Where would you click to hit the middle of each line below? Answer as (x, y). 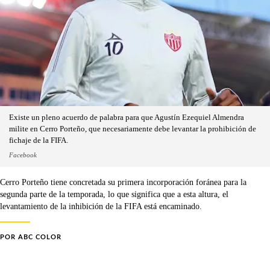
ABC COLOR (40, 237)
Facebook (23, 155)
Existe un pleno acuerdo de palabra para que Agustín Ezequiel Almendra (127, 117)
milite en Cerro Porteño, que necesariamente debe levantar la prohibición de (133, 129)
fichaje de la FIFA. (39, 140)
